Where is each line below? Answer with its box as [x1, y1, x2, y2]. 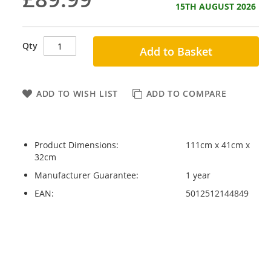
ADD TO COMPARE [146, 88, 227, 99]
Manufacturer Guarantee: [34, 169, 139, 181]
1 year [185, 169, 211, 181]
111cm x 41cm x [185, 139, 250, 151]
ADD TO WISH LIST [36, 88, 119, 99]
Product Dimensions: [34, 139, 119, 151]
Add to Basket [140, 44, 213, 59]
